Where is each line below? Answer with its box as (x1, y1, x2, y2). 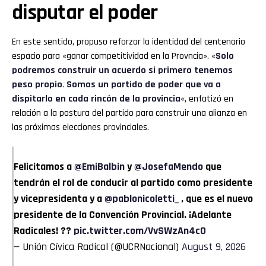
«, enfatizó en (180, 92, 233, 105)
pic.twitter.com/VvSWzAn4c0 (74, 223, 206, 237)
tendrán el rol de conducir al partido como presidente (14, 175, 252, 189)
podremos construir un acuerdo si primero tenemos (12, 64, 233, 77)
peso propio (12, 78, 62, 91)
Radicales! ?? (14, 223, 74, 237)
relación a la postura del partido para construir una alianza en (12, 106, 247, 119)
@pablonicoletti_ (104, 191, 179, 205)
